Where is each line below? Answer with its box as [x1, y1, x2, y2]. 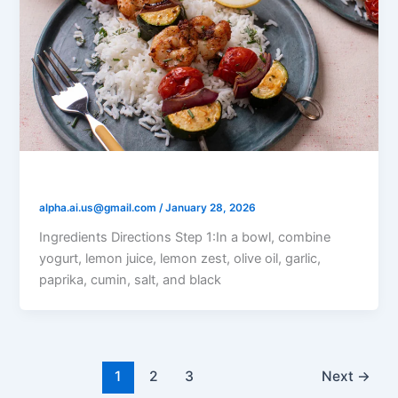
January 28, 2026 [165, 202, 257, 215]
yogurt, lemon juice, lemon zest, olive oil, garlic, [39, 250, 322, 267]
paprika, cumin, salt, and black [39, 271, 222, 288]
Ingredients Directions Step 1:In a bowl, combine [39, 228, 331, 245]
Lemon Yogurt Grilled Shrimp [39, 171, 265, 191]
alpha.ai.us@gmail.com [39, 202, 160, 215]
